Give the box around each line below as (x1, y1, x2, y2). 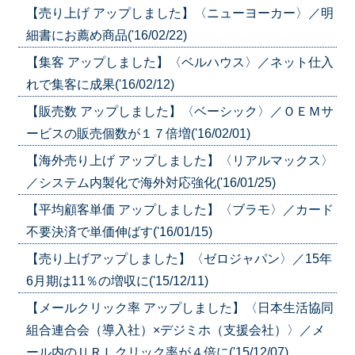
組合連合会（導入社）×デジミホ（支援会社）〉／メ (25, 323, 325, 337)
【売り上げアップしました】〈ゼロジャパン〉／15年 (25, 251, 332, 265)
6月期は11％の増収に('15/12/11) (25, 273, 208, 288)
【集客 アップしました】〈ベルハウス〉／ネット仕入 (25, 55, 334, 69)
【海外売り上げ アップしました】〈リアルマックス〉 (25, 153, 334, 167)
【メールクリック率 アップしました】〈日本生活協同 (25, 300, 334, 315)
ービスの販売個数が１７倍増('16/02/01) (25, 126, 250, 140)
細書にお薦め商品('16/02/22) (25, 28, 187, 42)
